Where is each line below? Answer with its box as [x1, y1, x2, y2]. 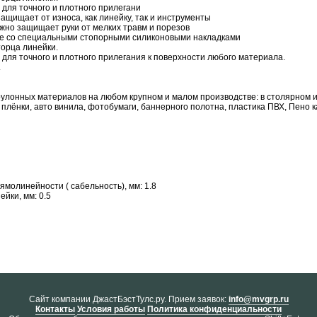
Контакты [35, 304, 75, 314]
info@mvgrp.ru [228, 294, 289, 304]
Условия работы [77, 304, 145, 314]
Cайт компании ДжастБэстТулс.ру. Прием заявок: [28, 294, 226, 304]
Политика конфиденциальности [147, 304, 282, 314]
